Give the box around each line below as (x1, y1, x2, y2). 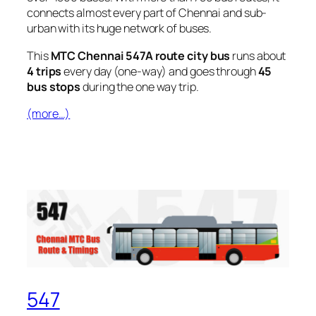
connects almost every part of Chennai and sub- (27, 5, 267, 21)
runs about (230, 47, 286, 63)
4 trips (27, 63, 62, 79)
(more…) (27, 105, 71, 121)
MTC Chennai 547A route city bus (50, 47, 231, 63)
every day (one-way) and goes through (61, 63, 258, 79)
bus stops (27, 78, 81, 95)
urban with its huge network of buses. (27, 20, 212, 37)
